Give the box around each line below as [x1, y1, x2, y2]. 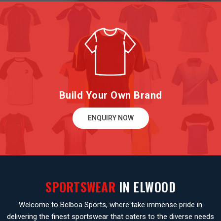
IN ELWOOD [115, 178, 176, 196]
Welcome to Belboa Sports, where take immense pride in [19, 200, 202, 210]
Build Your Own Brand [59, 89, 162, 102]
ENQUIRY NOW [87, 114, 134, 122]
